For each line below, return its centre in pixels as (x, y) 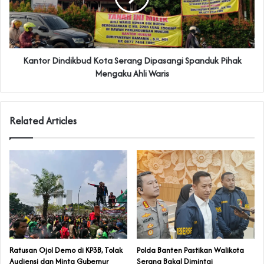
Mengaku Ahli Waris (132, 74)
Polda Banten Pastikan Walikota (190, 250)
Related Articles (43, 121)
